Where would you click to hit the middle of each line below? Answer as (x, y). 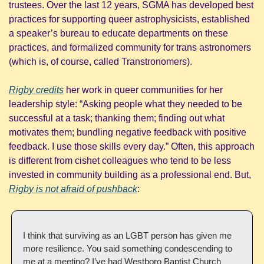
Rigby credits (36, 90)
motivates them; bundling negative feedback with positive (128, 132)
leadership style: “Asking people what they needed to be (126, 104)
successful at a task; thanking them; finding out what (117, 118)
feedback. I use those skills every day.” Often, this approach (132, 146)
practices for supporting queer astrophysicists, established (129, 19)
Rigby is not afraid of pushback (73, 189)
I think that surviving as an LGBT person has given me (127, 235)
